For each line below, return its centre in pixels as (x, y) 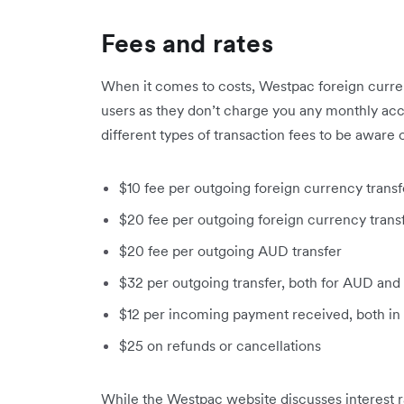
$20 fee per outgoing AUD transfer (230, 251)
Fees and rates (187, 43)
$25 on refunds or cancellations (220, 345)
